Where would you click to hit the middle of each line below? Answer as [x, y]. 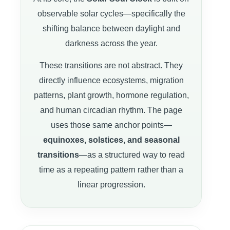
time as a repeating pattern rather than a [111, 169]
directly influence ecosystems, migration [111, 80]
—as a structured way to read [132, 155]
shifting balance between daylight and [111, 28]
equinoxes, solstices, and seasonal [111, 140]
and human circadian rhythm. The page [111, 110]
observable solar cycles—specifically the [111, 13]
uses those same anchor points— [111, 125]
